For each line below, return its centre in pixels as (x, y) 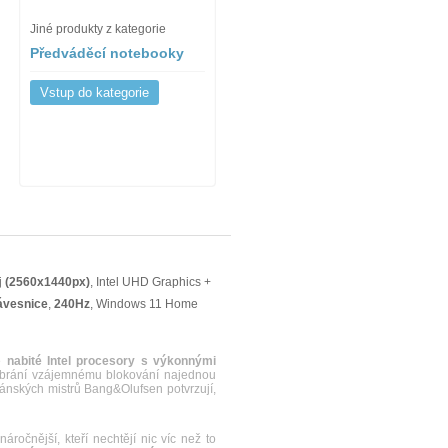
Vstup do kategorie (94, 92)
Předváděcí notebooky (106, 53)
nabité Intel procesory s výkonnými (111, 361)
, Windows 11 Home (144, 304)
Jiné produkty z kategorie (97, 29)
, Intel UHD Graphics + (150, 282)
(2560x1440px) (47, 282)
